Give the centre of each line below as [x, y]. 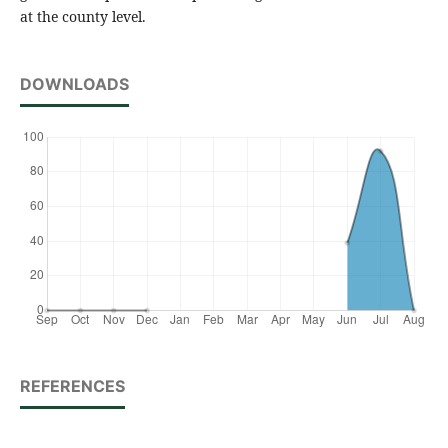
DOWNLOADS [74, 84]
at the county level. [82, 17]
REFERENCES [72, 386]
